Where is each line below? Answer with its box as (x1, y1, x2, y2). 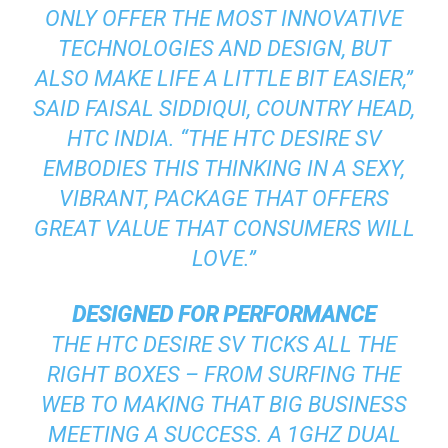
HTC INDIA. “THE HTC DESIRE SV (66, 125, 382, 151)
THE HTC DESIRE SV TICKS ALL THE (51, 331, 397, 357)
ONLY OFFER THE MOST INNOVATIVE (45, 5, 403, 31)
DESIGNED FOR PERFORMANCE (72, 301, 376, 327)
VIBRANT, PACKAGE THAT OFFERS (59, 185, 389, 211)
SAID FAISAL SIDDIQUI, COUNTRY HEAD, (33, 95, 415, 121)
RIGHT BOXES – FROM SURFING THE (47, 361, 401, 387)
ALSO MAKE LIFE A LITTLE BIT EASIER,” (35, 65, 413, 91)
